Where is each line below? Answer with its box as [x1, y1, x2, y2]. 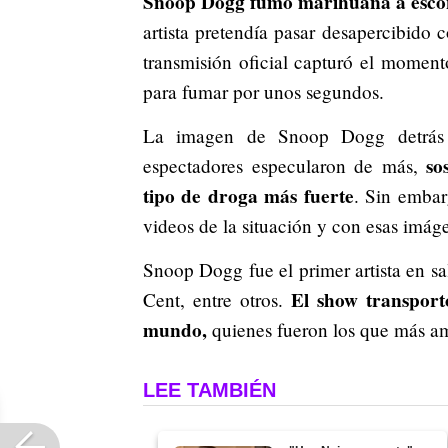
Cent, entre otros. [143, 287, 284, 313]
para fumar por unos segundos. [143, 79, 384, 105]
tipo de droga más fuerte [143, 182, 354, 211]
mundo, [143, 316, 207, 345]
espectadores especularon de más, [143, 153, 426, 179]
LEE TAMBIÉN [143, 379, 276, 402]
